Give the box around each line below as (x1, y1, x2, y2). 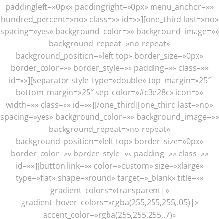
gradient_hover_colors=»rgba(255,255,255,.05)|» (21, 197, 198, 208)
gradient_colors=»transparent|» (50, 185, 169, 196)
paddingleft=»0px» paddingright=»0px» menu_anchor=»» (5, 1, 214, 12)
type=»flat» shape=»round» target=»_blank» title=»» (15, 173, 204, 183)
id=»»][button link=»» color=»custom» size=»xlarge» (15, 160, 204, 171)
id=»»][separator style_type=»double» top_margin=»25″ (8, 75, 211, 86)
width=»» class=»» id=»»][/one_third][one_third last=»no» (6, 99, 213, 110)
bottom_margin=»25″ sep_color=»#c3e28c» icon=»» (16, 87, 203, 98)
